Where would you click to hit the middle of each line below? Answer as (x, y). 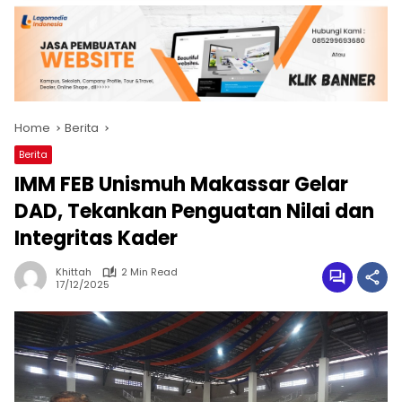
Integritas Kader (96, 239)
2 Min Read (149, 272)
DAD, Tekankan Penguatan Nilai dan (194, 212)
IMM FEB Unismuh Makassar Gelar (181, 185)
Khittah (74, 272)
